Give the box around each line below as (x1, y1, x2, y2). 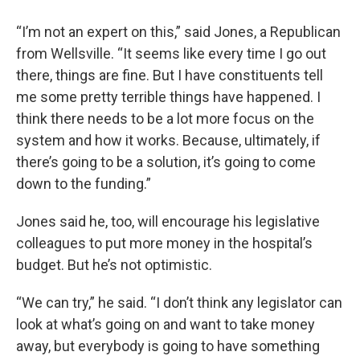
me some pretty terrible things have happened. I (16, 88, 321, 106)
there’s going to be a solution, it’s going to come (16, 153, 316, 171)
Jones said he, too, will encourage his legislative (16, 213, 320, 231)
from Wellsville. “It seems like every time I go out (16, 45, 326, 63)
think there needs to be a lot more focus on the (16, 110, 314, 128)
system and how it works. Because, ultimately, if (16, 132, 321, 149)
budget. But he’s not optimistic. (16, 256, 212, 274)
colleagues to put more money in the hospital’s (16, 235, 313, 252)
